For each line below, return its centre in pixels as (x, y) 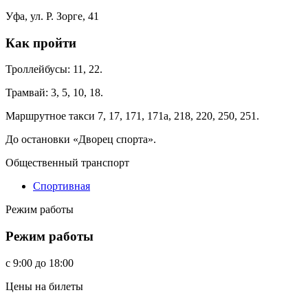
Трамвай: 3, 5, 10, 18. (54, 93)
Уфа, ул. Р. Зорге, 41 (52, 16)
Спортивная (62, 186)
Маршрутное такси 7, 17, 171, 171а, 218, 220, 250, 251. (132, 116)
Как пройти (41, 43)
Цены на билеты (44, 286)
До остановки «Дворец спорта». (81, 140)
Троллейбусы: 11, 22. (54, 69)
